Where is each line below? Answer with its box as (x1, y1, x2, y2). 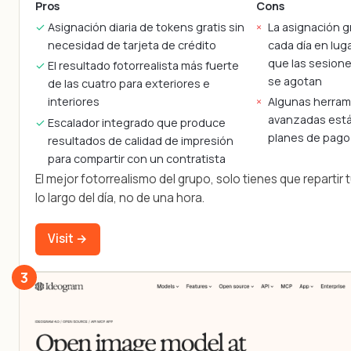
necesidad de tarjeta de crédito (47, 38, 216, 53)
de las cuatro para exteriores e (47, 76, 210, 92)
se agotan (268, 74, 323, 89)
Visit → (48, 230, 88, 248)
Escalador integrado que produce (47, 114, 226, 130)
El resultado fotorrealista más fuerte (47, 58, 239, 74)
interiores (47, 94, 100, 110)
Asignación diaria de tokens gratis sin (47, 20, 244, 35)
